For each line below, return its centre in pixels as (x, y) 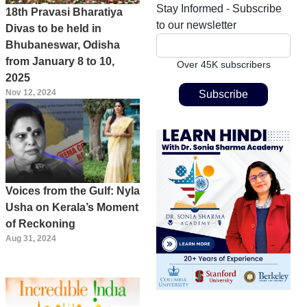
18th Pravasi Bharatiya (64, 12)
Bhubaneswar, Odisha (63, 45)
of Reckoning (40, 223)
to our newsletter (196, 25)
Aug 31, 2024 (31, 238)
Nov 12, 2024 (31, 93)
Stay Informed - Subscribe (219, 9)
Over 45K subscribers (223, 65)
